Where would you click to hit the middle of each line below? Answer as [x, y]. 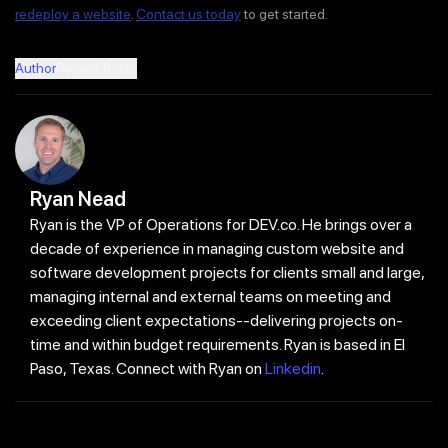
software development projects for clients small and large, [227, 272]
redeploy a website [73, 13]
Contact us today [188, 13]
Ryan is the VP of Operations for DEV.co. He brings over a [221, 224]
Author [35, 68]
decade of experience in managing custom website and [217, 248]
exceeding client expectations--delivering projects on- [216, 320]
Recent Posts [96, 68]
